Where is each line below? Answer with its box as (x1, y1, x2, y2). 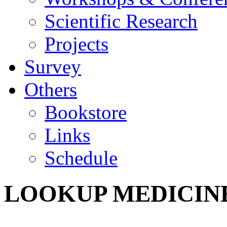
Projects (45, 33, 108, 55)
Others (24, 79, 77, 100)
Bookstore (45, 101, 127, 123)
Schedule (45, 147, 118, 169)
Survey (24, 56, 81, 78)
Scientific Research (45, 10, 198, 32)
